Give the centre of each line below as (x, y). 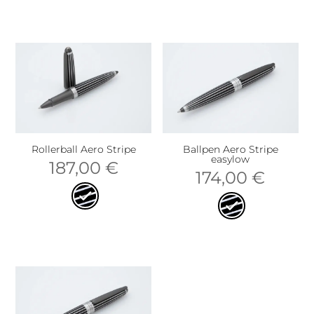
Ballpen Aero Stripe (230, 149)
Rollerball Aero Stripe (83, 149)
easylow (231, 159)
